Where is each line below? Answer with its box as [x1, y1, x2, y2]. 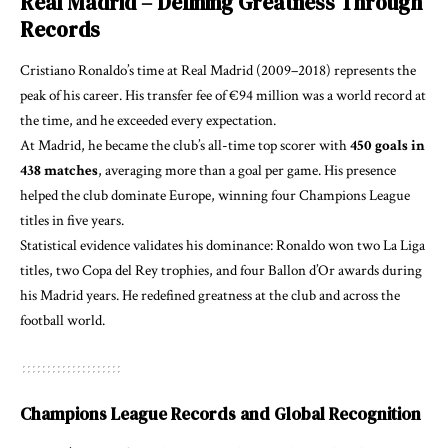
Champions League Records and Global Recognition [20, 402, 421, 427]
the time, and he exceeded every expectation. [20, 111, 276, 131]
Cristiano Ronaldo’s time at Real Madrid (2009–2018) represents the [20, 61, 416, 81]
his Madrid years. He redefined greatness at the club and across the [20, 286, 400, 306]
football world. [20, 311, 105, 331]
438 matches [20, 161, 98, 181]
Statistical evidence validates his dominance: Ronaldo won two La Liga [20, 236, 425, 256]
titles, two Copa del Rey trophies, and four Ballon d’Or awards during [20, 261, 422, 281]
